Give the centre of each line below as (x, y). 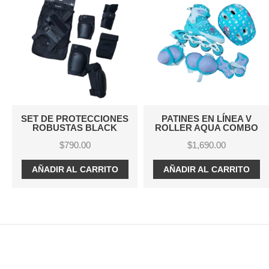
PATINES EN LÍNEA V (206, 119)
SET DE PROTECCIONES (75, 119)
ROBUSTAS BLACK (75, 128)
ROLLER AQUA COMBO (206, 128)
